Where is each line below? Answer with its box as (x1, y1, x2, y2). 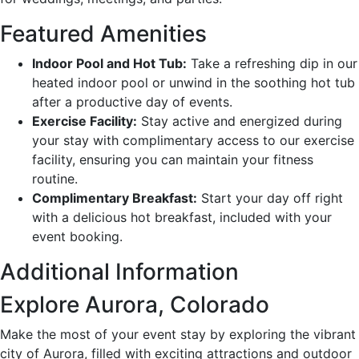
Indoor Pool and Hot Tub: (32, 54, 187, 71)
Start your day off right (197, 189, 343, 206)
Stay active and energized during (137, 112, 342, 129)
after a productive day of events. (32, 93, 232, 110)
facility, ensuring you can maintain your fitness (32, 151, 313, 167)
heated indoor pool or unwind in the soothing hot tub (32, 74, 355, 91)
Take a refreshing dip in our (187, 54, 357, 71)
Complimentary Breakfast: (32, 189, 197, 206)
